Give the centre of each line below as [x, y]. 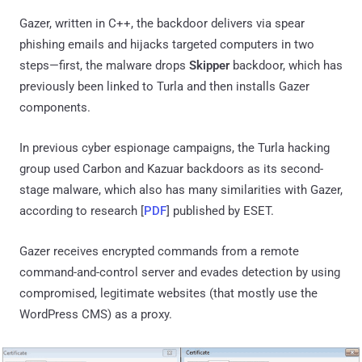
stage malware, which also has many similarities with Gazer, [181, 189]
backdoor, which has [286, 65]
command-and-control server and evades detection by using [180, 272]
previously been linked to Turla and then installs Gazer [164, 86]
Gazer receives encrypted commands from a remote [159, 251]
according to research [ [82, 210]
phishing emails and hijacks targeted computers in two [167, 44]
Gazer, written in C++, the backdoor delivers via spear [162, 23]
